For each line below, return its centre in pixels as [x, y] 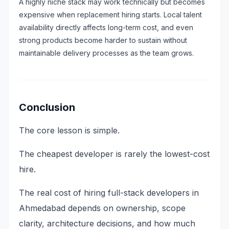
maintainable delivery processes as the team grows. [106, 53]
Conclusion [47, 107]
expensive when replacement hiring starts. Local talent [110, 15]
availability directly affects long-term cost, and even [106, 27]
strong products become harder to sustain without [103, 40]
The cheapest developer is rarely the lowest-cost [114, 154]
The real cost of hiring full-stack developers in [109, 193]
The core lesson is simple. [69, 130]
